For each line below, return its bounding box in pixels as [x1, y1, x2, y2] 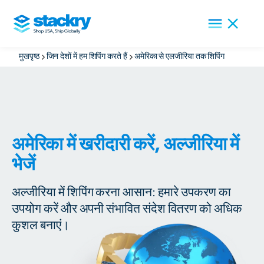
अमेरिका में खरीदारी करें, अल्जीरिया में [12, 136, 239, 154]
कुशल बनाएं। [12, 219, 70, 232]
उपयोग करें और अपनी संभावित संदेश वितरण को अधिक [12, 203, 242, 215]
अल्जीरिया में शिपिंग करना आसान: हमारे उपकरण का [12, 186, 231, 199]
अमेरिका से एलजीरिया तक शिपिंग [134, 52, 225, 61]
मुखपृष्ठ [19, 52, 39, 61]
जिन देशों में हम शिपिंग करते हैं [46, 52, 127, 61]
